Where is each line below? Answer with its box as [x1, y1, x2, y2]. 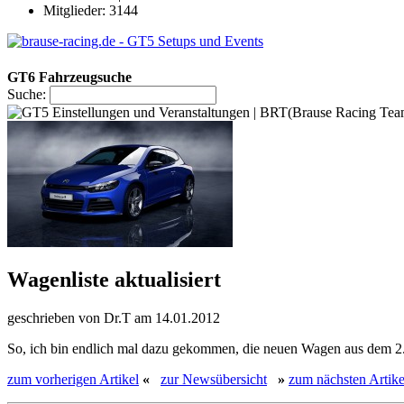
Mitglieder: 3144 [43, 3, 138, 19]
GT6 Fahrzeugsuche [7, 69, 132, 85]
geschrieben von [7, 310, 104, 326]
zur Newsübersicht [161, 372, 267, 388]
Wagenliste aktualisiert [7, 268, 221, 292]
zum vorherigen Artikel [7, 372, 139, 388]
